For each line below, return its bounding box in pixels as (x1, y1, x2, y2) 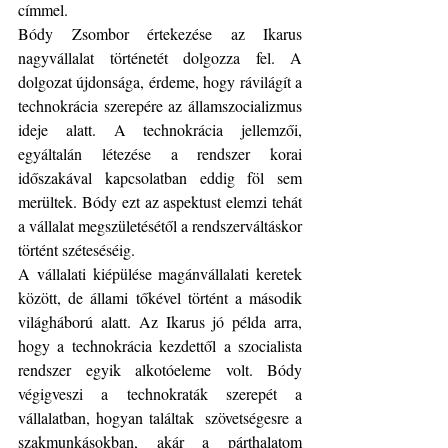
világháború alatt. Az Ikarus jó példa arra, (18, 311, 302, 332)
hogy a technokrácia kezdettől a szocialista (18, 335, 302, 356)
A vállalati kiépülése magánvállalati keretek (18, 263, 302, 284)
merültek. (18, 191, 77, 212)
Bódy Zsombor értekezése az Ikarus (18, 23, 302, 44)
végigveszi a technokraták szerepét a (18, 383, 302, 404)
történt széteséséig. (18, 239, 135, 260)
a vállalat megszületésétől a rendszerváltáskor (18, 215, 302, 236)
